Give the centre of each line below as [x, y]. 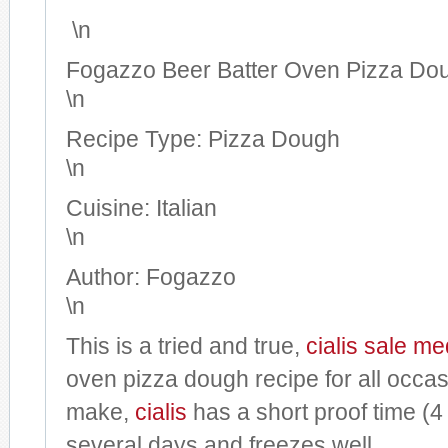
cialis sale [356, 346]
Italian [186, 208]
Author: [106, 277]
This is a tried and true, [186, 346]
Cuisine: [111, 208]
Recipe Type [131, 139]
